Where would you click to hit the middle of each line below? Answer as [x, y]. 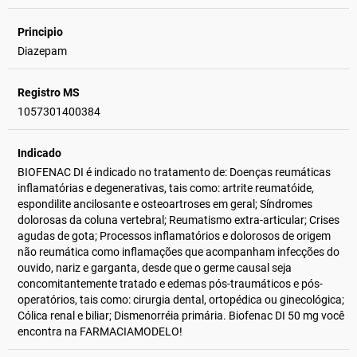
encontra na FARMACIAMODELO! [100, 331]
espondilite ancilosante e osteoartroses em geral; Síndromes [165, 204]
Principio [40, 32]
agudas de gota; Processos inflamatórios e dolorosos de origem [174, 236]
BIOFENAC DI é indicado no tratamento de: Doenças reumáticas [174, 172]
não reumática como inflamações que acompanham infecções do [178, 252]
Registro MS [49, 92]
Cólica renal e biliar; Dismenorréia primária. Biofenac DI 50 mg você [181, 316]
